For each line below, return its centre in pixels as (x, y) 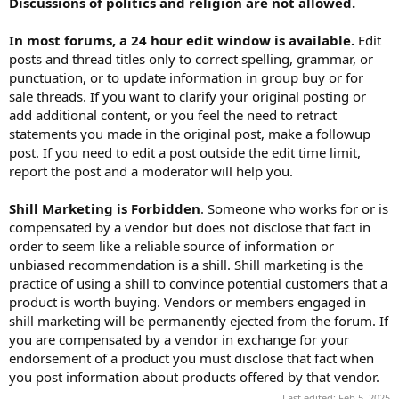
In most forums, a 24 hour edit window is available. (183, 40)
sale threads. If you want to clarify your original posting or (187, 96)
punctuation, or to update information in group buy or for (186, 77)
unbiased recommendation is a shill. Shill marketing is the (186, 264)
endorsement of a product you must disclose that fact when (191, 358)
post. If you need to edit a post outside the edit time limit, (185, 152)
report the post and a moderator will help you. (151, 171)
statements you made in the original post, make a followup (190, 133)
